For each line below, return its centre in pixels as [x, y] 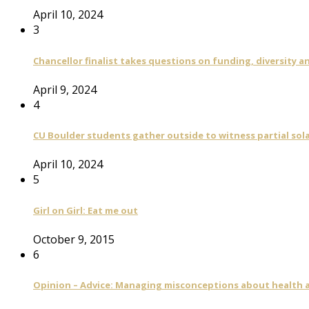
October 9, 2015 [74, 239]
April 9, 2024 [65, 89]
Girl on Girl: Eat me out [86, 210]
